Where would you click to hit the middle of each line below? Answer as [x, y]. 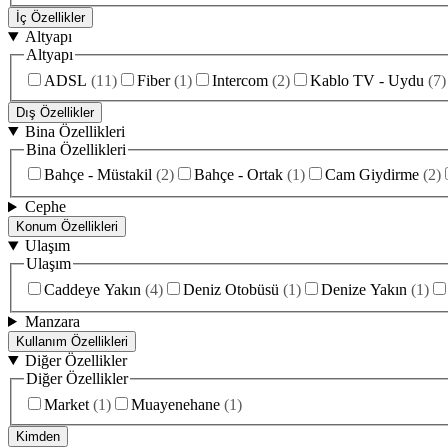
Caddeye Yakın [92, 289]
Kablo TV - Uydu [367, 80]
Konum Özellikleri [67, 227]
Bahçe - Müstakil [98, 175]
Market [66, 404]
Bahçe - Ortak [238, 175]
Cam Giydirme [372, 175]
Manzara [52, 321]
